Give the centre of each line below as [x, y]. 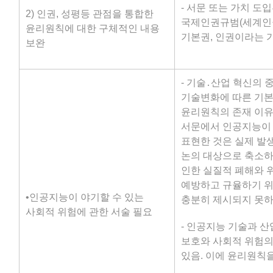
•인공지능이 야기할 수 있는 [85, 197]
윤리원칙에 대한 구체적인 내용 [93, 28]
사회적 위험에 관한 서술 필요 [89, 212]
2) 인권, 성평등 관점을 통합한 [90, 14]
